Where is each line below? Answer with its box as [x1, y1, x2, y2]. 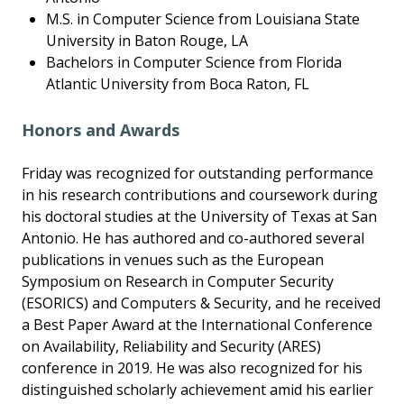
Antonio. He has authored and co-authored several [22, 228, 364, 249]
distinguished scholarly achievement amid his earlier [22, 380, 373, 400]
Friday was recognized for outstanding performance [22, 163, 373, 184]
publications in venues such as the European [22, 250, 324, 271]
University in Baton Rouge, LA [46, 31, 249, 51]
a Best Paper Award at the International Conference [22, 315, 372, 335]
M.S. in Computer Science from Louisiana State [46, 9, 361, 30]
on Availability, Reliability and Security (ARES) [22, 336, 321, 357]
